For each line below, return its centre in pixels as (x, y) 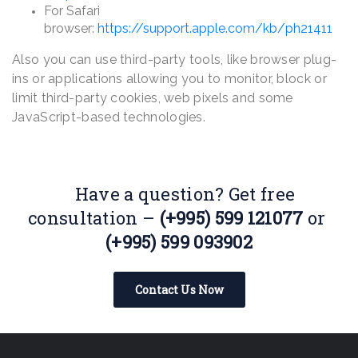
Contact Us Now (179, 290)
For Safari (72, 11)
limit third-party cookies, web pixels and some (153, 98)
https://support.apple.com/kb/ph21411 (213, 29)
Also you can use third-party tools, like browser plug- (175, 60)
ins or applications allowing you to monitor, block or (169, 79)
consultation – (94, 218)
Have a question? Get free (185, 194)
